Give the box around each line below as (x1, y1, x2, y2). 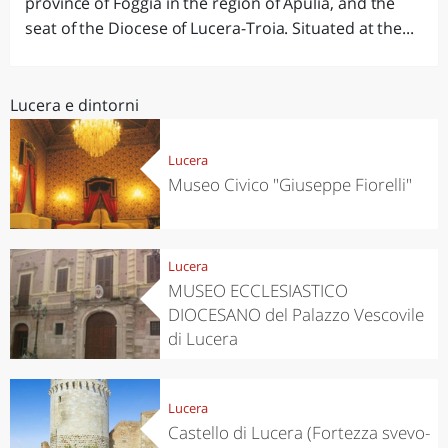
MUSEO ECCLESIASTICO (167, 278, 348, 302)
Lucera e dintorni (10, 94, 139, 116)
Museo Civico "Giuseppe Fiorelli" (167, 172, 412, 196)
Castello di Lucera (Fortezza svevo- (167, 420, 430, 444)
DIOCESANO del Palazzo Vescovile (167, 302, 424, 326)
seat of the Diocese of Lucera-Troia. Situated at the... (25, 17, 415, 39)
